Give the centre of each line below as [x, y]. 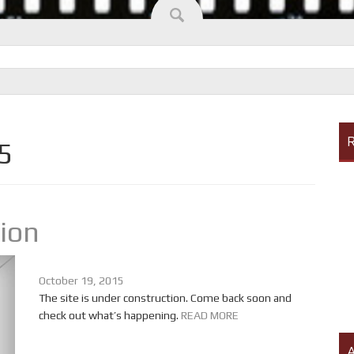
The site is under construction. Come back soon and [165, 298]
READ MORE [210, 315]
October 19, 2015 [81, 281]
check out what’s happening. [110, 315]
